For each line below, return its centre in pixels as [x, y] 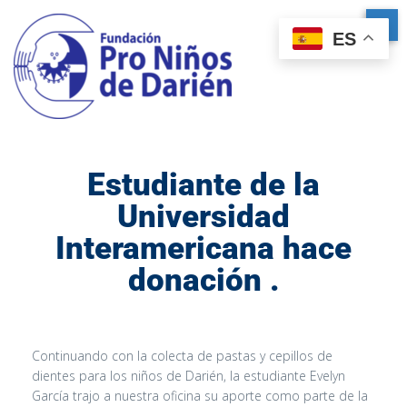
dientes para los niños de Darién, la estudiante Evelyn [189, 376]
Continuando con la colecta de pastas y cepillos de [182, 356]
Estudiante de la [203, 185]
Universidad [203, 217]
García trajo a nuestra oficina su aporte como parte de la [200, 396]
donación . [203, 280]
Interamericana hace [203, 248]
